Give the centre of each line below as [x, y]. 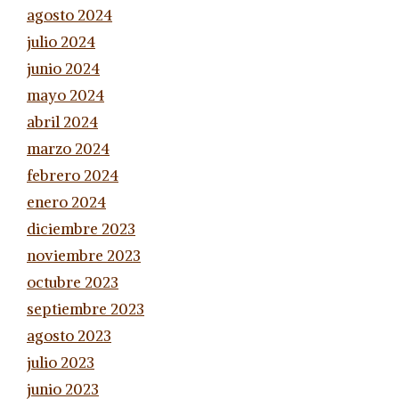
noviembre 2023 [84, 255]
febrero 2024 [73, 175]
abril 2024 [62, 122]
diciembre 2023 [81, 228]
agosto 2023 [69, 335]
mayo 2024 [65, 95]
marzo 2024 [68, 148]
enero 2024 [66, 202]
